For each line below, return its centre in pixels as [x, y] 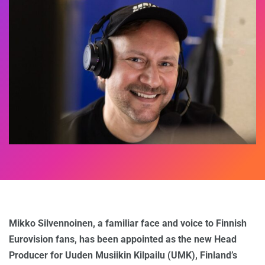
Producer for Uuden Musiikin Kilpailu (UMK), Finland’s [123, 256]
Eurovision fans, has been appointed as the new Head [123, 240]
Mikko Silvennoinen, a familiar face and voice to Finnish [128, 224]
